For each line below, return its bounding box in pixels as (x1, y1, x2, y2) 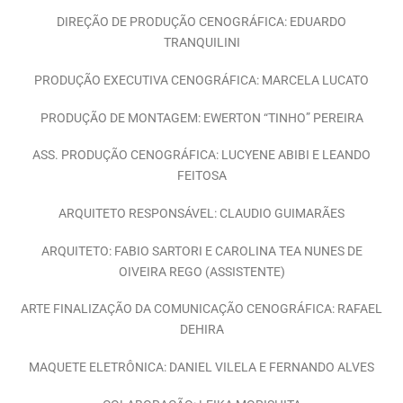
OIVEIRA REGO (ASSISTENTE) (118, 264, 285, 280)
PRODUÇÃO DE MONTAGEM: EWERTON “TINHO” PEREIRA (40, 110, 363, 126)
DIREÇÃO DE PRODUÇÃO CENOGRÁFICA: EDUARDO (57, 14, 346, 31)
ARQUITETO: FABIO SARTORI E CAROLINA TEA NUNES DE (40, 243, 363, 259)
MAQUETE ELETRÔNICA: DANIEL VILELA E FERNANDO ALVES (29, 360, 374, 376)
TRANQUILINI (163, 35, 240, 51)
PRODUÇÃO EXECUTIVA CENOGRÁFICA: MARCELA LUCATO (34, 72, 369, 88)
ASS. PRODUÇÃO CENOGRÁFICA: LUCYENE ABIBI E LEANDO (32, 148, 371, 164)
